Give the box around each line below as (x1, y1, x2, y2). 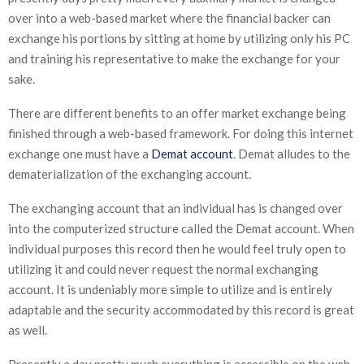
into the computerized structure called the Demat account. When (8, 220, 354, 236)
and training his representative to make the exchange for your (8, 50, 340, 66)
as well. (8, 322, 47, 337)
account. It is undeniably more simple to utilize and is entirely (8, 281, 332, 297)
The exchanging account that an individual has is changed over (8, 200, 343, 215)
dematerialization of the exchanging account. (8, 166, 251, 181)
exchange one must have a (8, 145, 151, 161)
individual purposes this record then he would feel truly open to (8, 240, 346, 256)
